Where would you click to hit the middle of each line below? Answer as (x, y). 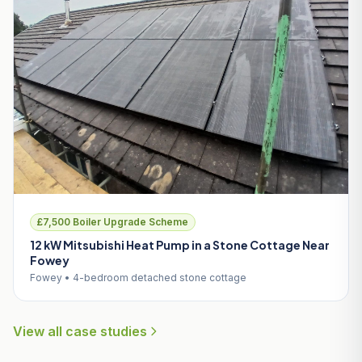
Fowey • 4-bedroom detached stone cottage (138, 277)
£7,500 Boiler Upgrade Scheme (113, 221)
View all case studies (80, 331)
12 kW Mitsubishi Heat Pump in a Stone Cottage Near (180, 244)
